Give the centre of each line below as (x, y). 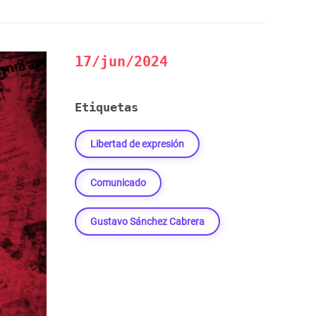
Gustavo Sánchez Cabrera (147, 221)
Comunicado (118, 183)
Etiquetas (107, 107)
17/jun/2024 (121, 61)
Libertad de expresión (137, 144)
